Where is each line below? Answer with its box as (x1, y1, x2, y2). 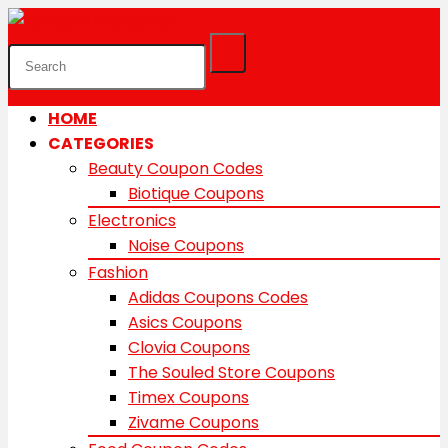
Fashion (88, 260, 148, 284)
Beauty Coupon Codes (88, 156, 263, 180)
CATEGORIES (48, 131, 154, 155)
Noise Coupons (128, 233, 244, 257)
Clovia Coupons (128, 335, 250, 359)
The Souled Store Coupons (128, 360, 335, 384)
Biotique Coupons (128, 181, 264, 205)
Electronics (88, 208, 176, 232)
